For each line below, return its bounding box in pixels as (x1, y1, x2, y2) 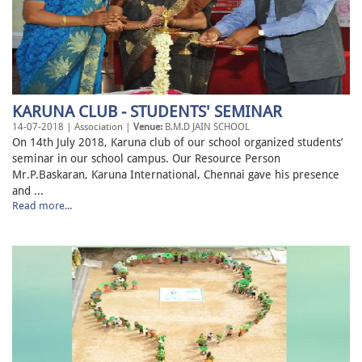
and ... (12, 184, 44, 198)
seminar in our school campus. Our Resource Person (12, 152, 280, 166)
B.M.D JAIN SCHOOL (162, 121, 250, 133)
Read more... (12, 200, 72, 213)
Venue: (133, 121, 162, 133)
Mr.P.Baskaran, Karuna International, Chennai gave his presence (12, 168, 339, 182)
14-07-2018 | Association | (12, 121, 133, 133)
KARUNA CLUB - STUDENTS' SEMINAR (12, 102, 282, 122)
